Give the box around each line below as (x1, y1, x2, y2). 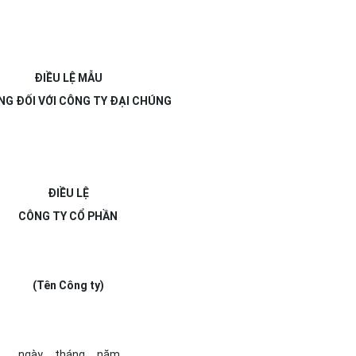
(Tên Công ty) (32, 279, 104, 292)
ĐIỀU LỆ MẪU (33, 72, 103, 84)
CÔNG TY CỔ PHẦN (18, 210, 118, 222)
